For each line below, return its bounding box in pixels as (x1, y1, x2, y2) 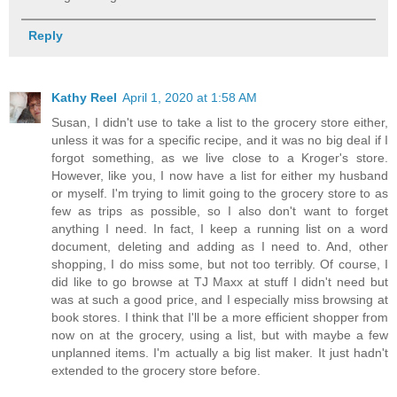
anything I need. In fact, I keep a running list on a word (51, 221, 388, 236)
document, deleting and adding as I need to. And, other (51, 238, 388, 253)
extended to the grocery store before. (51, 362, 261, 378)
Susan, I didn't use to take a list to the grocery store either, (51, 114, 388, 129)
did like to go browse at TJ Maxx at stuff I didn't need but (51, 274, 388, 289)
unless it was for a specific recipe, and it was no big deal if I (51, 132, 388, 147)
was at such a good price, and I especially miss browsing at (51, 292, 388, 307)
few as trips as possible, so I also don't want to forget (51, 203, 388, 218)
